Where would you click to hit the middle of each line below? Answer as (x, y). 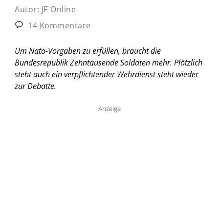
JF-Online (58, 9)
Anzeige (109, 108)
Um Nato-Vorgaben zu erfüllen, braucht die (88, 51)
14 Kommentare (58, 25)
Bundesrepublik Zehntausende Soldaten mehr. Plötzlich (109, 62)
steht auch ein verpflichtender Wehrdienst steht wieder (107, 74)
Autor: (28, 9)
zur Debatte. (35, 86)
